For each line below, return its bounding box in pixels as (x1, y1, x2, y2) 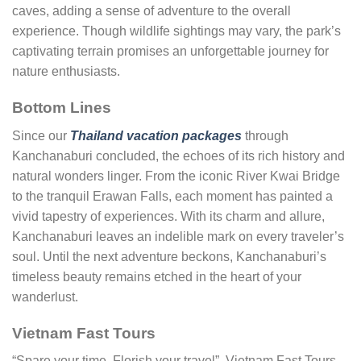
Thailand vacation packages (70, 128, 242, 143)
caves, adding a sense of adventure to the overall (12, 4, 291, 19)
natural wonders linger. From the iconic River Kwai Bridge (12, 168, 340, 183)
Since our (12, 128, 70, 143)
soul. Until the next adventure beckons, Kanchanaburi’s (12, 249, 326, 263)
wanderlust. (12, 289, 78, 304)
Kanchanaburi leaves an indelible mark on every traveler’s (12, 229, 344, 243)
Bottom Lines (12, 99, 111, 117)
